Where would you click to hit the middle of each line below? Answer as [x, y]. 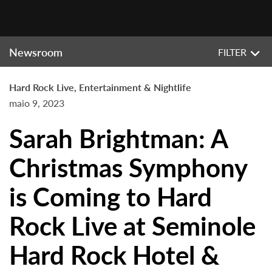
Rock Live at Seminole [132, 225]
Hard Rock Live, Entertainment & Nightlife [100, 87]
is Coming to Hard [110, 196]
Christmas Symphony [128, 167]
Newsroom [36, 52]
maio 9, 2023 [37, 103]
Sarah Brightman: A [118, 138]
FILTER [232, 52]
